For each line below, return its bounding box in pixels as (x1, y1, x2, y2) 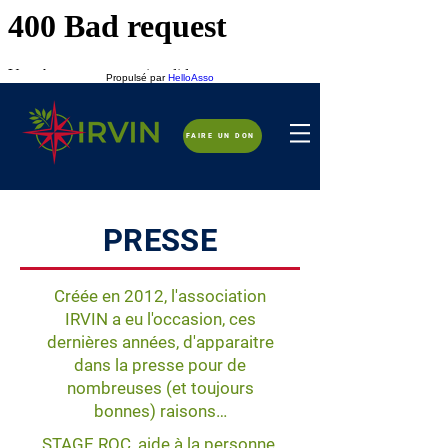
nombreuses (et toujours (66, 378, 254, 398)
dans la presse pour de (74, 355, 246, 375)
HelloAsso (168, 72, 214, 83)
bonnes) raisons (93, 401, 216, 421)
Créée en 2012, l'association (54, 286, 266, 306)
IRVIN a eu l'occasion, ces (64, 309, 256, 329)
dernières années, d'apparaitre (46, 332, 274, 352)
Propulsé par (106, 72, 168, 83)
